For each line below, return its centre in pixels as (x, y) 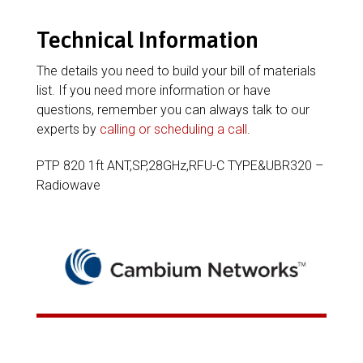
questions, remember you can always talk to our (173, 110)
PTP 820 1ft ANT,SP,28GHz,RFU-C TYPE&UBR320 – (179, 166)
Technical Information (147, 40)
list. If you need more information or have (153, 90)
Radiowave (68, 185)
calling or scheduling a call (173, 129)
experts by (68, 129)
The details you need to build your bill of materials (176, 71)
